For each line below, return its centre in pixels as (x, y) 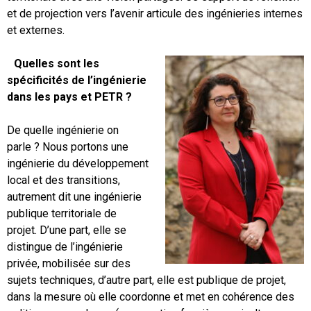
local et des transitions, (64, 180)
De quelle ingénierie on (63, 130)
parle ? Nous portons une (68, 146)
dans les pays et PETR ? (69, 96)
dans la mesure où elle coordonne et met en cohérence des (151, 296)
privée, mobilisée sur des (69, 263)
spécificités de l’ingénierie (77, 80)
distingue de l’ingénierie (65, 246)
